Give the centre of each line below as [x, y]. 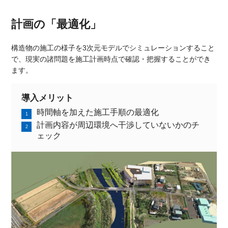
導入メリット [48, 98]
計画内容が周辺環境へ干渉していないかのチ [118, 125]
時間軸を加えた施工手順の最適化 [98, 112]
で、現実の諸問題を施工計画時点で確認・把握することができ [111, 59]
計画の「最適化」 [56, 24]
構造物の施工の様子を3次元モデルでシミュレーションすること [113, 48]
